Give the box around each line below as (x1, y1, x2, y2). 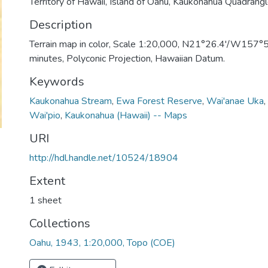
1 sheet (29, 194, 62, 207)
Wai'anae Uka (206, 95, 264, 108)
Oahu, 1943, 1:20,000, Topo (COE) (29, 236, 175, 249)
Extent (29, 173, 65, 189)
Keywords (29, 74, 84, 90)
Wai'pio (29, 109, 60, 122)
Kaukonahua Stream (29, 95, 112, 108)
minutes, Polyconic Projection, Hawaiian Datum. (29, 52, 225, 65)
